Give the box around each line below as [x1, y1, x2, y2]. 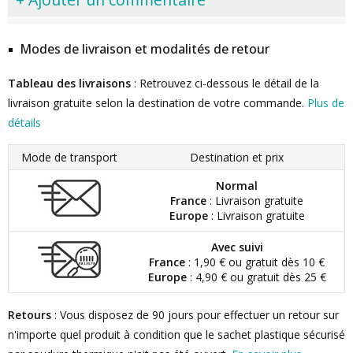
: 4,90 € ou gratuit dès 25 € [186, 269, 326, 284]
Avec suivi [210, 240, 263, 255]
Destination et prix [189, 150, 284, 165]
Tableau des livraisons [8, 76, 131, 91]
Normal [216, 178, 258, 193]
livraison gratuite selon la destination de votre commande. [8, 95, 307, 110]
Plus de [307, 95, 344, 110]
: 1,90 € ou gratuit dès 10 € [185, 255, 325, 269]
